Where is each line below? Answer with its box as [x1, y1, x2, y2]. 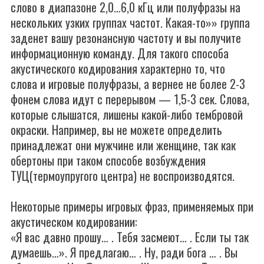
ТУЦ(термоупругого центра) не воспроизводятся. [11, 167, 235, 184]
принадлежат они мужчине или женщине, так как [11, 136, 236, 154]
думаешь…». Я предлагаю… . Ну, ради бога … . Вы [11, 243, 237, 261]
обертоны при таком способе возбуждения [11, 151, 206, 169]
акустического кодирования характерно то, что [11, 60, 225, 77]
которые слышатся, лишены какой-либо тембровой [11, 105, 243, 123]
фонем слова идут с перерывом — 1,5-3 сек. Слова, [11, 90, 249, 108]
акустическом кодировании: [11, 213, 137, 230]
